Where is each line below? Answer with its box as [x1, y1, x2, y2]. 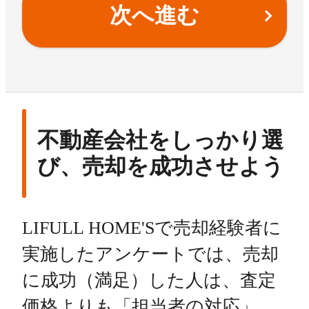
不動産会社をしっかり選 [37, 128, 283, 153]
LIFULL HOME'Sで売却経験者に [22, 218, 281, 239]
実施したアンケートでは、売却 [22, 244, 279, 265]
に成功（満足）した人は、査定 [22, 270, 276, 291]
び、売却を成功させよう [37, 154, 284, 179]
